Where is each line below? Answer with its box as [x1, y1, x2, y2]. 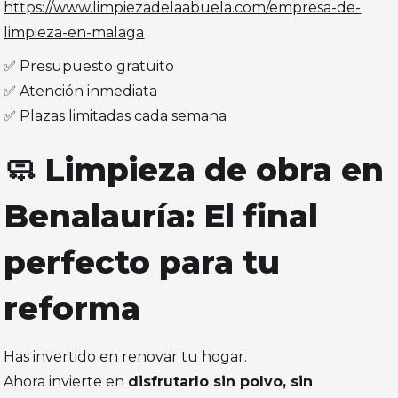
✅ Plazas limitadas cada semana [4, 107, 227, 125]
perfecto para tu [4, 243, 281, 283]
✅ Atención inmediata [4, 83, 158, 100]
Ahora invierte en [4, 373, 129, 391]
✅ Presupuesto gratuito [4, 58, 175, 76]
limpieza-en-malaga [4, 24, 145, 42]
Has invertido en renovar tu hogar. [4, 348, 248, 366]
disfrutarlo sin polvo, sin [128, 373, 314, 391]
